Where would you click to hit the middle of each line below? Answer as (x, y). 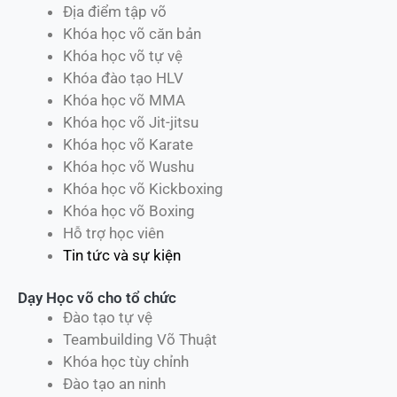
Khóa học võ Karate (128, 144)
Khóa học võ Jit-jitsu (131, 122)
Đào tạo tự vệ (108, 318)
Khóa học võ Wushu (128, 166)
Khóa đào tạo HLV (123, 78)
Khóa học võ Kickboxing (143, 188)
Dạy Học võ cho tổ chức (97, 298)
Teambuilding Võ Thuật (140, 340)
